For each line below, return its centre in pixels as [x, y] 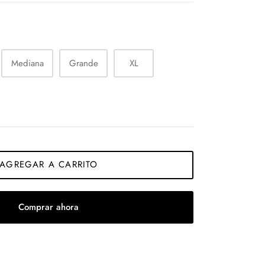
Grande [83, 63]
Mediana [27, 63]
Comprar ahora [49, 207]
